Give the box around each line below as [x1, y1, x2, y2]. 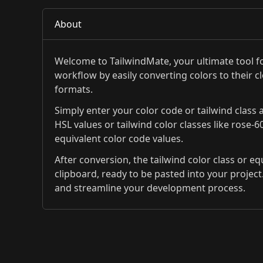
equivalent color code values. [55, 132, 183, 145]
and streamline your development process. [55, 181, 245, 194]
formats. [55, 83, 93, 96]
